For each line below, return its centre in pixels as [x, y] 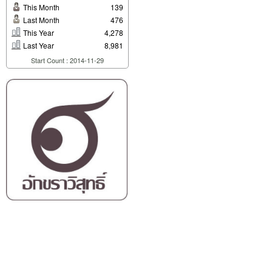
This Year [38, 32]
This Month [40, 7]
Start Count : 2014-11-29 [67, 60]
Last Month [40, 20]
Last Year [38, 45]
